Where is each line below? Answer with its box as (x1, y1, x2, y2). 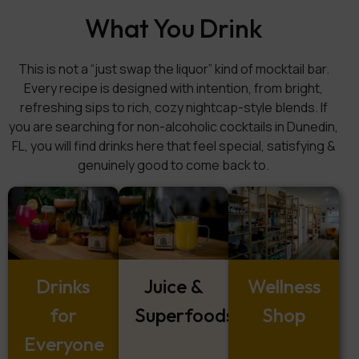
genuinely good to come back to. (78, 155, 269, 174)
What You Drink (84, 11, 263, 44)
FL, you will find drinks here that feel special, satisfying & (11, 136, 336, 155)
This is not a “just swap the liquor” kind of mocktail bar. (18, 59, 329, 78)
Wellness (247, 274, 321, 299)
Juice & (143, 274, 204, 299)
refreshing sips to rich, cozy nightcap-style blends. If (19, 98, 328, 116)
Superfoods (134, 303, 234, 328)
